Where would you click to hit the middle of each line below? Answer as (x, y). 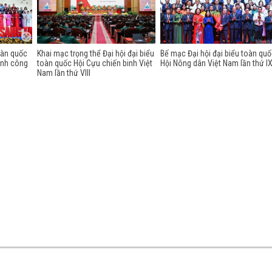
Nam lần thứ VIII (63, 73)
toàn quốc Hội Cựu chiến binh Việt (94, 63)
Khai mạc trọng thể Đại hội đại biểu (95, 53)
